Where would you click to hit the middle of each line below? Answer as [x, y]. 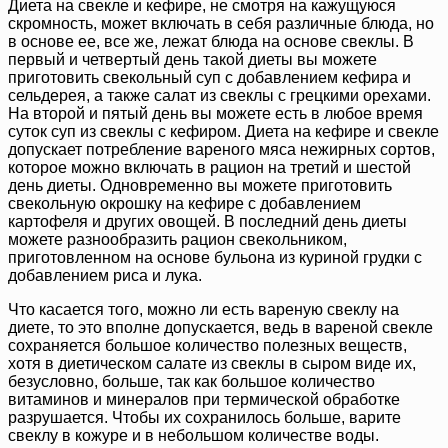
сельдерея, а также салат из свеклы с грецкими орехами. [219, 95]
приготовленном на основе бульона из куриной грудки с [215, 257]
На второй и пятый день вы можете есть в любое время [215, 113]
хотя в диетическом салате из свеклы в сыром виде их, [212, 363]
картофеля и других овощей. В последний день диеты [207, 221]
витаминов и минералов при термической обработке [204, 399]
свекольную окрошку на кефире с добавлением [184, 203]
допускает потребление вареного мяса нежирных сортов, [221, 149]
